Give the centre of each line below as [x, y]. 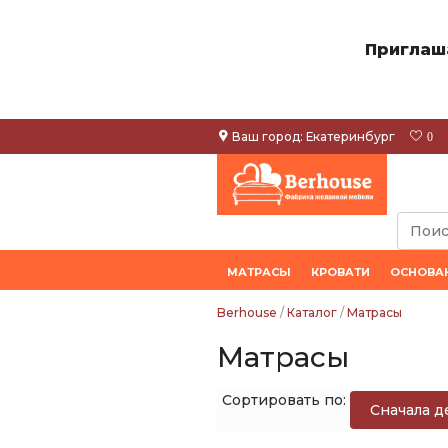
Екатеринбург [350, 136]
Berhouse [247, 312]
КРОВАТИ [340, 272]
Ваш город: [267, 136]
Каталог [312, 312]
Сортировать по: [286, 400]
